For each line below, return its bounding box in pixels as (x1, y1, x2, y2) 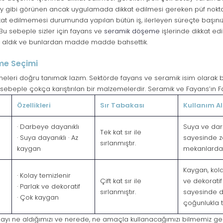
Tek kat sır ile (100, 127, 141, 137)
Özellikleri (17, 101, 51, 111)
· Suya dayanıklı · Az (17, 133, 78, 143)
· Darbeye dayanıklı (17, 122, 79, 132)
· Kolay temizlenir (17, 171, 71, 181)
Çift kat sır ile (100, 176, 141, 186)
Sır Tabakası (100, 101, 144, 111)
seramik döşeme (104, 26, 160, 36)
